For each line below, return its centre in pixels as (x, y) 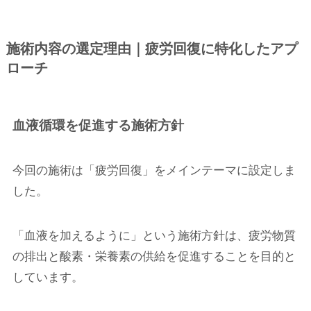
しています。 (48, 278)
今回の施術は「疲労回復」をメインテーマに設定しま (154, 171)
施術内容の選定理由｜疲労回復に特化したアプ (152, 48)
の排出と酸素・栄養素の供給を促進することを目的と (154, 257)
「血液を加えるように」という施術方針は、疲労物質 (154, 236)
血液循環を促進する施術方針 (98, 125)
